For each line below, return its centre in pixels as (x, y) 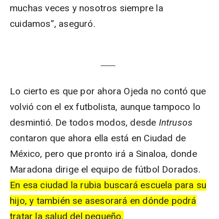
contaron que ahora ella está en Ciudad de (98, 138)
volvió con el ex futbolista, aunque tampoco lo (105, 107)
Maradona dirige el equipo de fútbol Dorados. (105, 169)
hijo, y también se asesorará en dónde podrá (103, 201)
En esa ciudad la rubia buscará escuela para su (108, 185)
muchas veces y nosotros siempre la (87, 8)
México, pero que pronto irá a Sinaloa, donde (103, 154)
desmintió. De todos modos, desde (84, 122)
